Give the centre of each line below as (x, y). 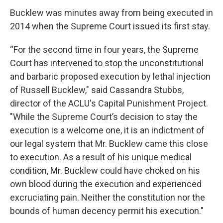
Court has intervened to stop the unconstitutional (107, 63)
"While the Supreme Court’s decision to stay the (104, 116)
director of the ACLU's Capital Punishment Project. (109, 103)
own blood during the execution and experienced (106, 184)
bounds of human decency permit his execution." (107, 211)
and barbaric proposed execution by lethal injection (110, 76)
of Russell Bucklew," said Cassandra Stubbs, (97, 90)
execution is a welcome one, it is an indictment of (107, 130)
